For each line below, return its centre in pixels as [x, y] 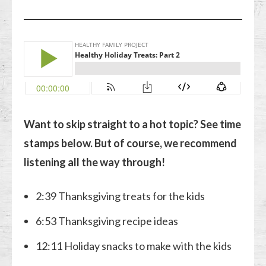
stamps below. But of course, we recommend [131, 143]
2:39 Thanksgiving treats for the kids [121, 196]
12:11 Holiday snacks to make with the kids [134, 246]
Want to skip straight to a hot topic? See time [133, 124]
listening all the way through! [95, 162]
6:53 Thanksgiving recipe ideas [107, 221]
